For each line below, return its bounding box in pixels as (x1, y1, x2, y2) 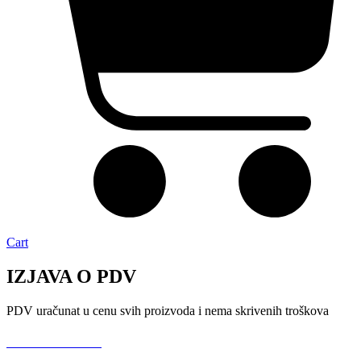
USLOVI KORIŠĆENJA (6, 338, 102, 348)
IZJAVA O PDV (6, 265, 136, 287)
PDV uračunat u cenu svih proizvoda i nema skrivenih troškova (6, 303, 329, 317)
